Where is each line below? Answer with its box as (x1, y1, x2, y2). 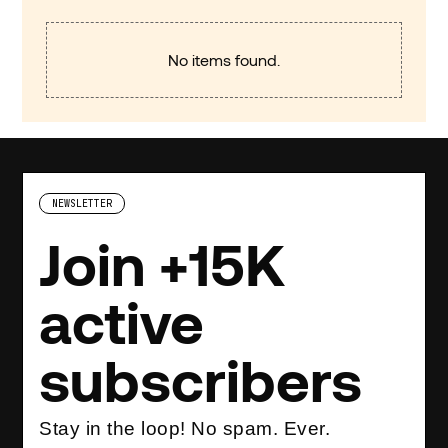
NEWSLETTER (52, 197, 113, 211)
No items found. (168, 50, 280, 70)
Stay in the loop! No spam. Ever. (39, 418, 331, 440)
